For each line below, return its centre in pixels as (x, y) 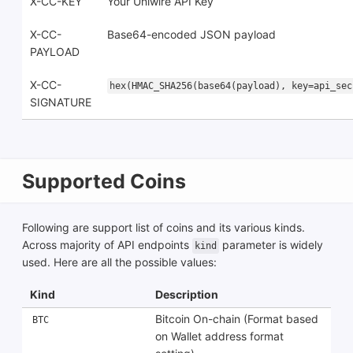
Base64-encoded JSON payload (191, 35)
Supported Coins (104, 181)
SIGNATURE (61, 102)
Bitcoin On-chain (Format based (237, 319)
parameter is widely (271, 245)
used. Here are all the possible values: (119, 262)
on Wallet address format (219, 336)
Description (187, 295)
